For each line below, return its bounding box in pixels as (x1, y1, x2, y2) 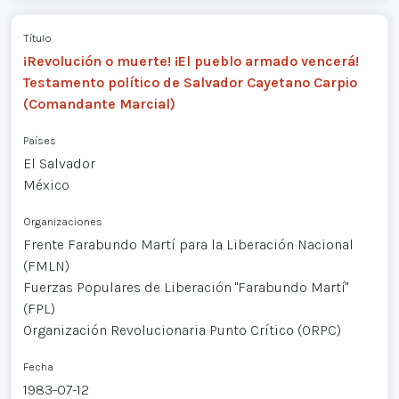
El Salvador (22, 154, 95, 172)
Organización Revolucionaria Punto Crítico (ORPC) (22, 321, 341, 338)
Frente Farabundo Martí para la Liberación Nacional (22, 235, 354, 253)
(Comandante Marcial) (22, 94, 175, 112)
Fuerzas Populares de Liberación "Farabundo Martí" (22, 278, 348, 296)
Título (22, 30, 52, 45)
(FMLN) (22, 256, 69, 274)
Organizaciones (22, 214, 102, 228)
